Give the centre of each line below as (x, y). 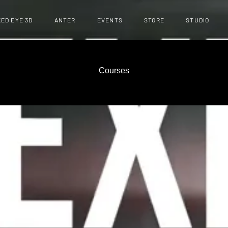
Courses (114, 70)
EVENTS (110, 20)
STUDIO (198, 20)
